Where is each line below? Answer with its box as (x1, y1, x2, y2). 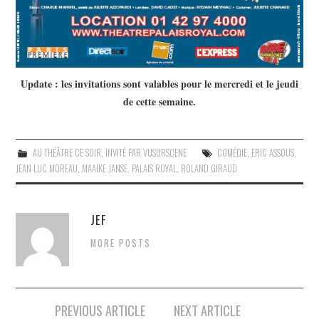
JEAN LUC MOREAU (16, 161, 78, 175)
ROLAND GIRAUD (181, 161, 238, 175)
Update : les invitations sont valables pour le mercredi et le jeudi (21, 75, 298, 91)
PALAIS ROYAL (132, 161, 177, 175)
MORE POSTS (90, 236, 152, 250)
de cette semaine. (123, 93, 196, 109)
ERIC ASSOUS (251, 145, 294, 159)
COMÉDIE (216, 145, 247, 159)
